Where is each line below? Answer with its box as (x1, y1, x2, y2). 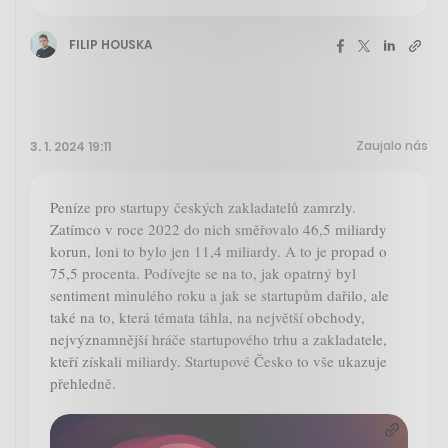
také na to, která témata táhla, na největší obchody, (50, 307, 365, 328)
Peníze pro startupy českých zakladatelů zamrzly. (50, 197, 356, 218)
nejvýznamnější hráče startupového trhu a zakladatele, (50, 329, 387, 350)
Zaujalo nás (356, 137, 428, 155)
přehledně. (50, 373, 116, 394)
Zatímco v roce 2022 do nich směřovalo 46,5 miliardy (50, 219, 387, 240)
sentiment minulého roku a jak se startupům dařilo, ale (50, 285, 389, 306)
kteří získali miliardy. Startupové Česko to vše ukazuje (50, 351, 387, 372)
